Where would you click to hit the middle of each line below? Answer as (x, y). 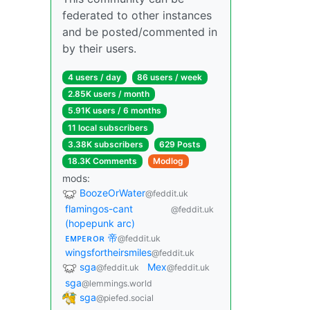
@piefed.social (125, 298)
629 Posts (180, 144)
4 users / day (94, 77)
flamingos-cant (99, 208)
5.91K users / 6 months (114, 111)
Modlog (168, 161)
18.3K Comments (102, 161)
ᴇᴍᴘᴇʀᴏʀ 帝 (91, 237)
